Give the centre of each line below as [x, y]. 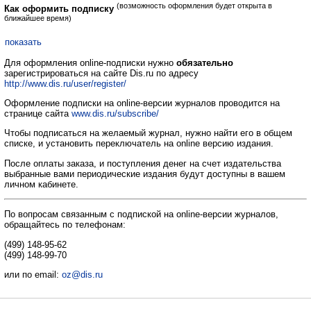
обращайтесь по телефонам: [65, 225]
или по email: [33, 274]
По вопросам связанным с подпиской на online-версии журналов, [141, 215]
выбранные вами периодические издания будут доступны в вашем [145, 174]
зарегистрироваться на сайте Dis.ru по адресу [101, 73]
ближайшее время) [38, 18]
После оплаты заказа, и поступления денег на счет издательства [143, 163]
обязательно [205, 62]
